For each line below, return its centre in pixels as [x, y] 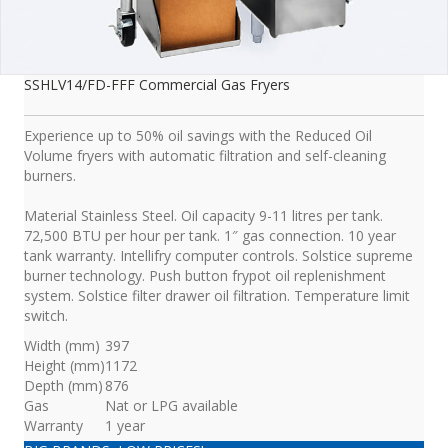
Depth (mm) [63, 386]
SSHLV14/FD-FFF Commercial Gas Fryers [157, 85]
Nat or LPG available [171, 406]
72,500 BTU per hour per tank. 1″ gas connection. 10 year [210, 236]
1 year [125, 426]
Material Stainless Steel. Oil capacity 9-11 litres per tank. [203, 216]
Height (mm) [64, 366]
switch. [46, 316]
